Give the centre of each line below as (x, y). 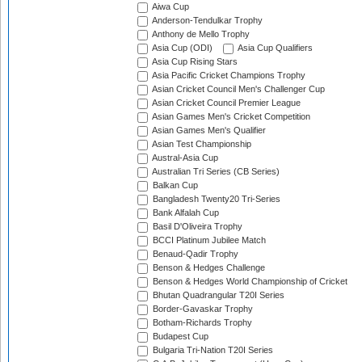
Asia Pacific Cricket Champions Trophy (228, 76)
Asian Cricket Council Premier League (225, 103)
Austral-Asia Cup (184, 158)
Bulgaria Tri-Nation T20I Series (212, 350)
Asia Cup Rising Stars (194, 62)
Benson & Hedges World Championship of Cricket (249, 282)
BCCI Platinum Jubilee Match (208, 240)
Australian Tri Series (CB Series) (215, 172)
